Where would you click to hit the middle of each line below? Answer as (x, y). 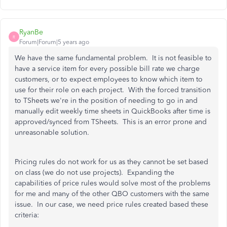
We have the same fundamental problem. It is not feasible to (113, 58)
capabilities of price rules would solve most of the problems (112, 183)
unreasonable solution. (52, 133)
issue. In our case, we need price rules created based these (111, 204)
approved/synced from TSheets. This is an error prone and (111, 122)
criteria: (27, 215)
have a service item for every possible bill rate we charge (107, 69)
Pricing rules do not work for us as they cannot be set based (111, 162)
